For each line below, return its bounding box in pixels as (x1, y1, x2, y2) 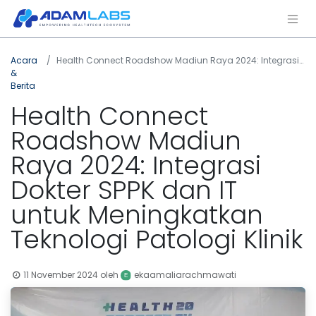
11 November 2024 (23, 268, 99, 281)
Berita (11, 79, 35, 92)
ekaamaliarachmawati (133, 269, 236, 281)
